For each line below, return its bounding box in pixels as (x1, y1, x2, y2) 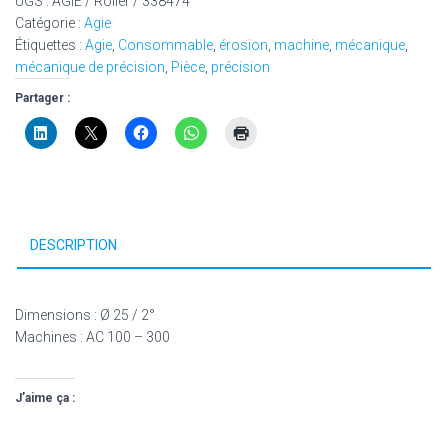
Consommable (118, 37, 213, 53)
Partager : (15, 91, 70, 105)
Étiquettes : (15, 37, 85, 53)
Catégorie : (15, 15, 84, 31)
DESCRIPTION (30, 237, 117, 253)
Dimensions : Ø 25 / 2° (15, 307, 155, 323)
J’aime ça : (15, 391, 75, 405)
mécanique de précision (15, 59, 165, 75)
